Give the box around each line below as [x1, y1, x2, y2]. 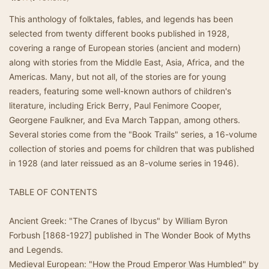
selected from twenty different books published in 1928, [9, 28, 229, 38]
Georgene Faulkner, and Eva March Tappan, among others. [9, 115, 240, 125]
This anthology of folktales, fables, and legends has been [9, 14, 233, 24]
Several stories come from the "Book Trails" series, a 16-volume [9, 129, 257, 139]
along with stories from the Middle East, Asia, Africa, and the [9, 57, 244, 67]
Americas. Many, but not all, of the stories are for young [9, 71, 226, 82]
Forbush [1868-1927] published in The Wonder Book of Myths [9, 230, 250, 240]
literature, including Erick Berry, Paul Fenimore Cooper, [9, 100, 222, 110]
